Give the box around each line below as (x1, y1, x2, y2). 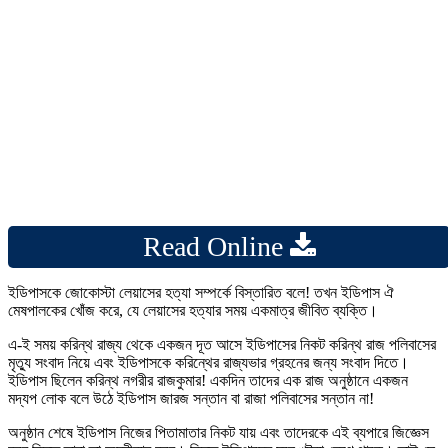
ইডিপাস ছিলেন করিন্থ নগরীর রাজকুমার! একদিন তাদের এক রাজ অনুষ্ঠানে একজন (8, 371, 408, 389)
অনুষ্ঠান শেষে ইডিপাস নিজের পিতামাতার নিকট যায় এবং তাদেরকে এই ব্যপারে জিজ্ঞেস (8, 423, 429, 441)
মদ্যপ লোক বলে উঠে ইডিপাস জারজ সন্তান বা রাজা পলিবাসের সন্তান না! (8, 389, 374, 407)
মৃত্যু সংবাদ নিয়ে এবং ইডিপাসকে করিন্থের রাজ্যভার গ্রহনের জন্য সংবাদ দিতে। (8, 353, 409, 371)
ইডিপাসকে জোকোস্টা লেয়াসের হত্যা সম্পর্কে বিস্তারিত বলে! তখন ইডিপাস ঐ (8, 283, 394, 301)
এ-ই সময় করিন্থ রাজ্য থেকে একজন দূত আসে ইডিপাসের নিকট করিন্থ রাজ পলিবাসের (8, 335, 436, 353)
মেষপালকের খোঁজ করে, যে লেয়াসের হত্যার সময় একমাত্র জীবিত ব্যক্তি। (8, 301, 378, 319)
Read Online (142, 230, 290, 262)
